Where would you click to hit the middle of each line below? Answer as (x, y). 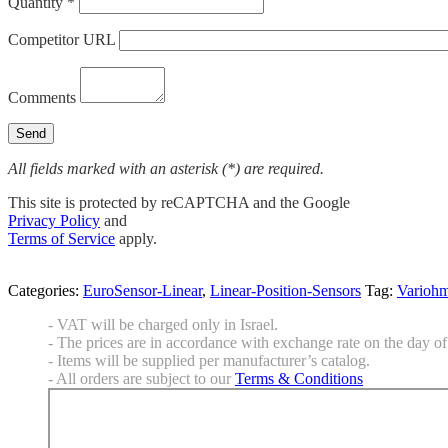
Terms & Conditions (299, 379)
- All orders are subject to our (141, 379)
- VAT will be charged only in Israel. (163, 325)
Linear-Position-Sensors (285, 291)
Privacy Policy (54, 221)
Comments (44, 98)
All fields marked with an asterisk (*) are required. (166, 169)
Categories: (45, 291)
